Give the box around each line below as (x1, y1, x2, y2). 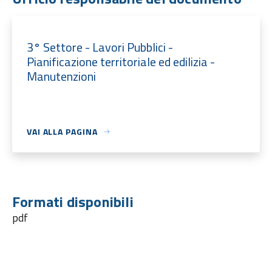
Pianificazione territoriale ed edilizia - (26, 52, 215, 71)
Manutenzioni (26, 67, 96, 86)
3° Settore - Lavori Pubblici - (26, 38, 173, 56)
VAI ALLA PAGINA (26, 125, 98, 138)
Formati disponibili (12, 191, 134, 212)
